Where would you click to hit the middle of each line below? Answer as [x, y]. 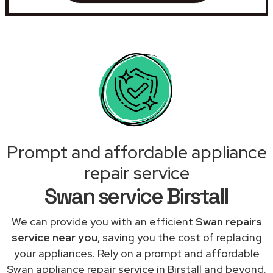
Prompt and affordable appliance [136, 152]
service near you [54, 237]
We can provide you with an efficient [103, 221]
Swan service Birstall [136, 196]
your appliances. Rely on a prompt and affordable [136, 253]
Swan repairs [229, 221]
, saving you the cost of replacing [179, 237]
